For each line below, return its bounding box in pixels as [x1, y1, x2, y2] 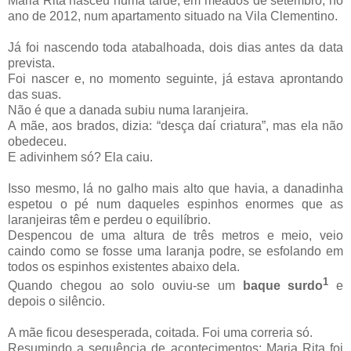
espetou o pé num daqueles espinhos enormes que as [8, 197, 343, 212]
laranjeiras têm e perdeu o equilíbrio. [8, 213, 211, 227]
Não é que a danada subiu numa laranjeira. [8, 103, 248, 118]
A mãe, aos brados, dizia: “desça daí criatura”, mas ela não [8, 119, 343, 133]
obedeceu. [8, 135, 67, 149]
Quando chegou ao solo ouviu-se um [8, 279, 243, 293]
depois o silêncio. [8, 295, 105, 309]
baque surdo [242, 279, 324, 293]
